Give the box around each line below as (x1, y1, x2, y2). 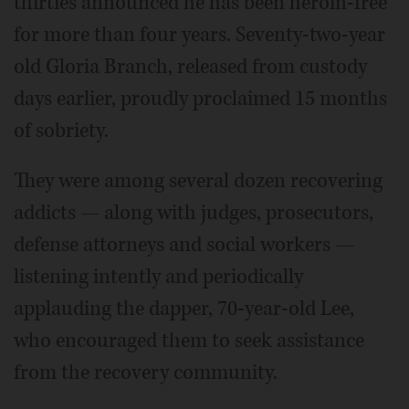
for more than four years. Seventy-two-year (14, 21, 385, 48)
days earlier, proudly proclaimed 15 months (14, 85, 387, 112)
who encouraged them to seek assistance (14, 327, 364, 354)
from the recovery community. (14, 359, 278, 386)
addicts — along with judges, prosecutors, (14, 199, 373, 226)
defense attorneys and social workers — (14, 231, 354, 258)
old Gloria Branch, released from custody (14, 53, 367, 80)
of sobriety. (14, 117, 109, 144)
